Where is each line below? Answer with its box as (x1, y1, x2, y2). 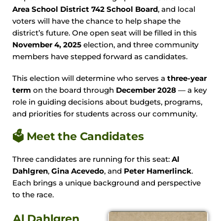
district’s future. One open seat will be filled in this (12, 29, 197, 37)
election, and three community (81, 40, 198, 49)
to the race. (12, 190, 54, 199)
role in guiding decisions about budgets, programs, (12, 98, 202, 107)
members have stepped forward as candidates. (12, 52, 187, 61)
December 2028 (116, 86, 176, 95)
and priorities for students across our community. (12, 110, 197, 118)
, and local (158, 5, 195, 14)
